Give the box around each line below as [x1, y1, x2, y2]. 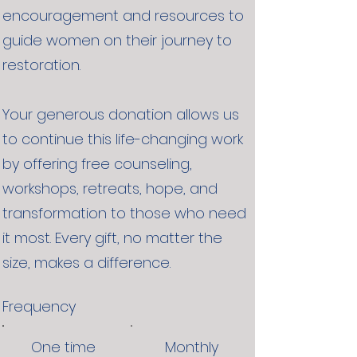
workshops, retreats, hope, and [2, 178, 218, 198]
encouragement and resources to [2, 5, 244, 25]
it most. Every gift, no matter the [2, 227, 222, 248]
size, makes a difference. [2, 252, 171, 273]
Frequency [2, 296, 76, 316]
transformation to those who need [2, 202, 246, 223]
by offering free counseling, [2, 153, 192, 174]
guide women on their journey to [2, 29, 232, 50]
